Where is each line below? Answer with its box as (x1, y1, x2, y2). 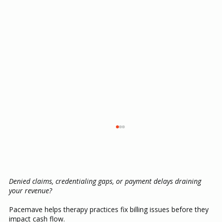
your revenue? (8, 186, 52, 196)
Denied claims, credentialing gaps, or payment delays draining (8, 176, 201, 186)
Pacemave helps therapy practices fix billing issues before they (8, 205, 209, 215)
